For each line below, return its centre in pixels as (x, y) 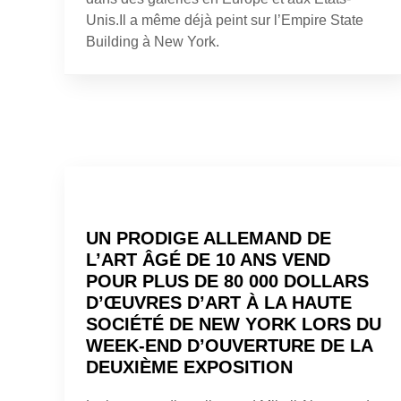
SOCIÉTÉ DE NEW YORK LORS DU (234, 324)
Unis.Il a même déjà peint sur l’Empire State (225, 20)
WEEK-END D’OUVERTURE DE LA (229, 345)
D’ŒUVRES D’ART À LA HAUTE (219, 302)
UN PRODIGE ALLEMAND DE (209, 238)
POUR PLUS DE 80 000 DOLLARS (227, 281)
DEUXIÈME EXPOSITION (189, 367)
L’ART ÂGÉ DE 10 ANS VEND (208, 259)
